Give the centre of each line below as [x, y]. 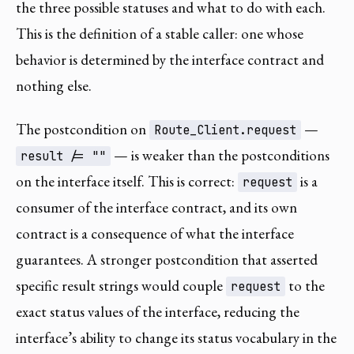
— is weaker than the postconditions [220, 156]
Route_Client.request [226, 130]
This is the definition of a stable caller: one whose [160, 33]
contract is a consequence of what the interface [155, 234]
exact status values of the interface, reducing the [158, 312]
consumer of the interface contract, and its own [156, 208]
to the [305, 286]
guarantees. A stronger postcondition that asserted [167, 260]
